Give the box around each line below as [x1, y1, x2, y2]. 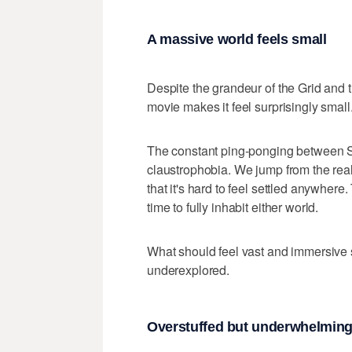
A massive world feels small [147, 31, 327, 48]
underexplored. [147, 260, 230, 279]
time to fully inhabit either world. [147, 197, 319, 216]
